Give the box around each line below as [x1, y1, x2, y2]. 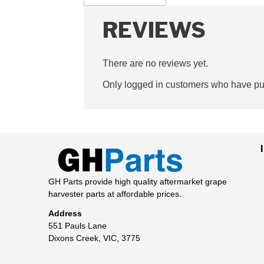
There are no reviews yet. [103, 58, 208, 68]
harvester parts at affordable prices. [48, 189, 181, 199]
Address [48, 208, 82, 218]
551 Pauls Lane [48, 220, 107, 230]
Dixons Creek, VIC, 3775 [48, 233, 140, 243]
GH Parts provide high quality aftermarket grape [48, 177, 227, 187]
